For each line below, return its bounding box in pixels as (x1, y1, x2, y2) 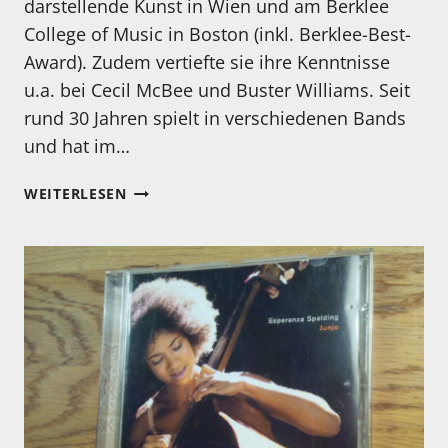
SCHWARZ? (125, 271, 208, 291)
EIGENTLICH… (125, 225, 229, 245)
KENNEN (125, 179, 189, 199)
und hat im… (24, 134, 130, 159)
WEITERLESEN (24, 184, 127, 204)
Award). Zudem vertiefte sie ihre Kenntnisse (24, 50, 390, 75)
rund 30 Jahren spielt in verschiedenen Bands (24, 106, 406, 131)
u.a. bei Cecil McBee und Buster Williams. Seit (24, 78, 410, 103)
